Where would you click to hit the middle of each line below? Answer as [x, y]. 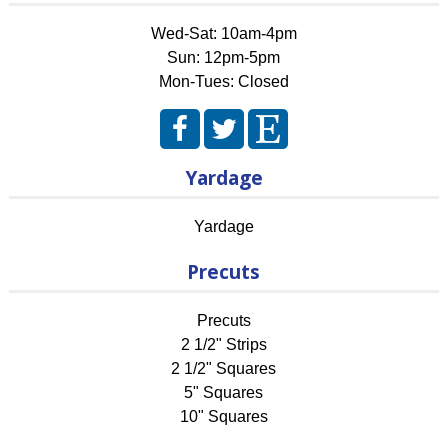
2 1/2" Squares [224, 369]
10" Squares [223, 417]
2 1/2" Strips [223, 345]
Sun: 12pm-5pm [224, 58]
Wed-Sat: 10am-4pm [223, 34]
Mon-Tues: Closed [223, 82]
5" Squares [224, 393]
